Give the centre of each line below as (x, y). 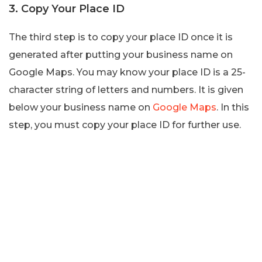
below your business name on (81, 107)
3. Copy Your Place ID (67, 8)
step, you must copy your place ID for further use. (125, 125)
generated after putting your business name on (121, 54)
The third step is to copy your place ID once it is (121, 37)
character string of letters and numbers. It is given (126, 89)
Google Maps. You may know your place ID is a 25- (127, 72)
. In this (233, 107)
